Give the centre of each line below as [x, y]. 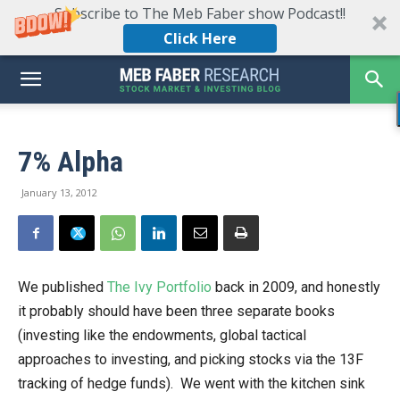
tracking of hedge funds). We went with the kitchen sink [192, 383]
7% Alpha [71, 162]
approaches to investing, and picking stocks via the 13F [191, 359]
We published [62, 287]
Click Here [200, 38]
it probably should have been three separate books [176, 311]
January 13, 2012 [59, 192]
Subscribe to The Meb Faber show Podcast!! [200, 13]
